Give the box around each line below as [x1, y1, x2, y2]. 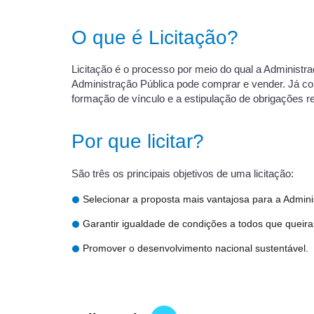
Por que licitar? [71, 130, 204, 153]
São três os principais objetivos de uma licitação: [71, 168, 294, 180]
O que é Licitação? [71, 26, 238, 48]
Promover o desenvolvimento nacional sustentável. [83, 242, 308, 254]
